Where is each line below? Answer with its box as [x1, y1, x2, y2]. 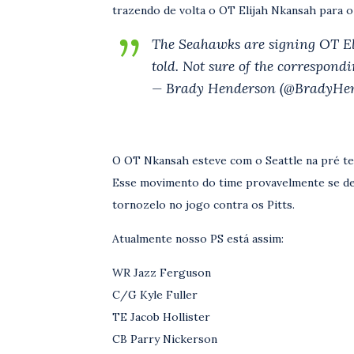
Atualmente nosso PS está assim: [112, 232, 284, 246]
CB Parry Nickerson [112, 332, 217, 346]
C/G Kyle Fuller [112, 288, 198, 302]
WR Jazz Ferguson [112, 265, 211, 280]
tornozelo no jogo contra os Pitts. [112, 198, 295, 212]
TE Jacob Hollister [112, 310, 210, 324]
